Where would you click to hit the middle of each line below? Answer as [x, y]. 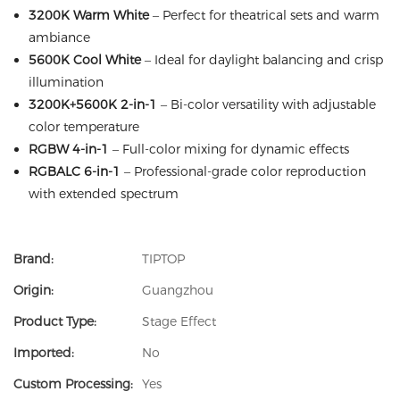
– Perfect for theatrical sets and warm [264, 15]
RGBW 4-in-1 [68, 149]
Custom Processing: [73, 384]
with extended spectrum [103, 194]
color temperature [83, 127]
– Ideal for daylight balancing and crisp [262, 60]
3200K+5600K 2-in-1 [92, 104]
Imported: [44, 353]
